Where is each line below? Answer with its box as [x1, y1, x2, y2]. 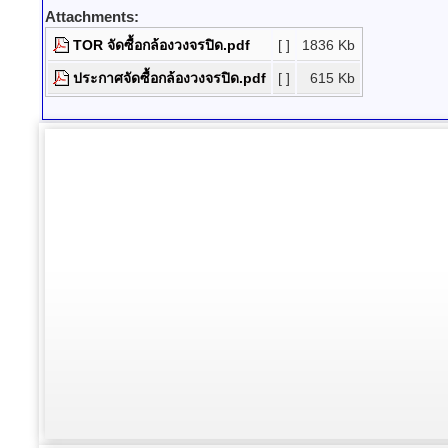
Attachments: [45, 8, 139, 25]
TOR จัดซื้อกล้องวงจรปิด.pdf [73, 37, 250, 53]
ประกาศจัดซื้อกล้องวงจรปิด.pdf [73, 70, 266, 86]
